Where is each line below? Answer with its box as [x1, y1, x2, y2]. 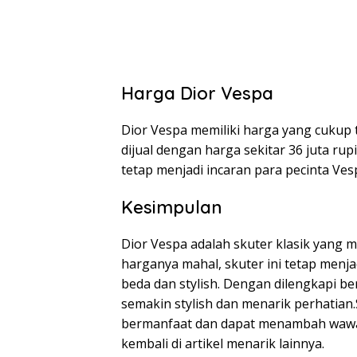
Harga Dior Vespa [121, 82, 273, 105]
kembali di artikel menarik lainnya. [121, 335, 324, 353]
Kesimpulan [121, 196, 222, 219]
